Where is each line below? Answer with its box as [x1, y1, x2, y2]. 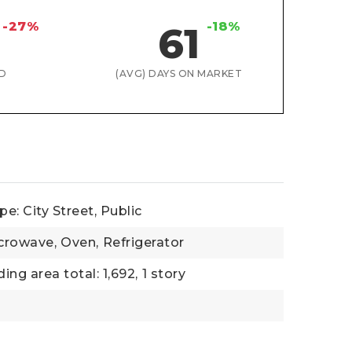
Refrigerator [102, 235, 185, 250]
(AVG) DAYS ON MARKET [115, 68, 243, 79]
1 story [141, 266, 186, 281]
